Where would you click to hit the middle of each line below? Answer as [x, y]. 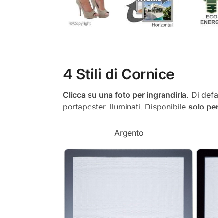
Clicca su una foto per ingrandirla [124, 95]
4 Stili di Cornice [118, 74]
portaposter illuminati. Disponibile [125, 107]
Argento [129, 133]
